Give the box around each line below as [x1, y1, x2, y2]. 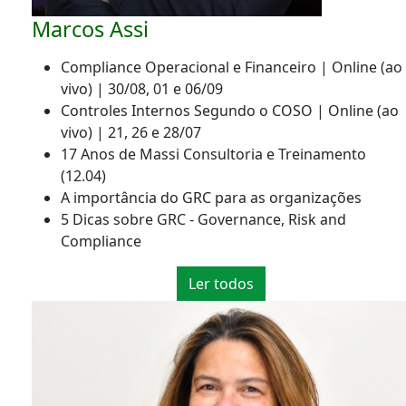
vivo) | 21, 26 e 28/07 [61, 122, 201, 143]
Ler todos [188, 274, 254, 295]
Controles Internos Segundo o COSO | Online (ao [61, 101, 399, 121]
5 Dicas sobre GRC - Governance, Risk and [61, 209, 346, 230]
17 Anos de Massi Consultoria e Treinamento [61, 144, 366, 165]
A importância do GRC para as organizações [61, 188, 362, 208]
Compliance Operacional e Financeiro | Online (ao [61, 57, 402, 78]
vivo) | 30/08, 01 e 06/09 [61, 79, 223, 100]
